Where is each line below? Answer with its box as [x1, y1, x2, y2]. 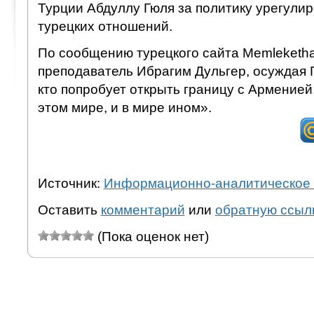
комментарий [100, 202, 185, 217]
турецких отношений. [37, 18, 172, 34]
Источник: [37, 175, 104, 191]
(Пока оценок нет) [93, 228, 209, 244]
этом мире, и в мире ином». [37, 100, 212, 115]
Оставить [37, 202, 101, 217]
